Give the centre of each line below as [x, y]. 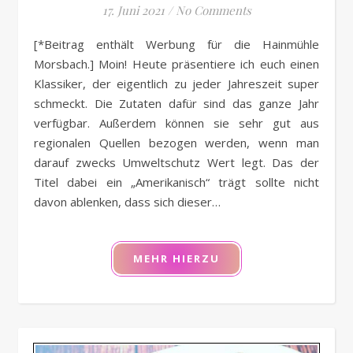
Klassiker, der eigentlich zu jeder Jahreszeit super [176, 83]
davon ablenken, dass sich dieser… [127, 201]
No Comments [213, 10]
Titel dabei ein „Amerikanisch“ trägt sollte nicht [176, 182]
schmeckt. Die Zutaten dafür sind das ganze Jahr [176, 103]
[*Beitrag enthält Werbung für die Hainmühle [43, 44]
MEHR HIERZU [176, 258]
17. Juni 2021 [133, 10]
